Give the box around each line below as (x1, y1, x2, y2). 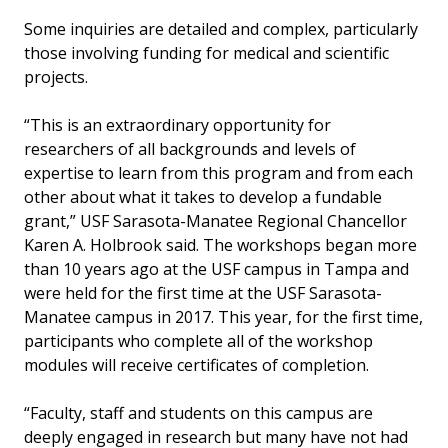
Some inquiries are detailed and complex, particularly (24, 17, 418, 40)
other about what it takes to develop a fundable (24, 185, 382, 208)
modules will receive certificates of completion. (24, 353, 373, 376)
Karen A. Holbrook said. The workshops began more (24, 233, 417, 256)
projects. (24, 65, 92, 88)
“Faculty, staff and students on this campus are (24, 401, 373, 424)
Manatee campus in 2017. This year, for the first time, (24, 305, 423, 328)
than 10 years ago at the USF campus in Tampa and (24, 257, 409, 280)
